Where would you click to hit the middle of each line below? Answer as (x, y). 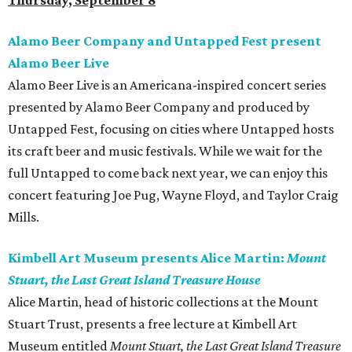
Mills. (24, 217)
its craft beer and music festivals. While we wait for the (165, 151)
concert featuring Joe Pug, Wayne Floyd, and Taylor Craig (173, 195)
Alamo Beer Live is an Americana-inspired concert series (167, 85)
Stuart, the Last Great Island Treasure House (134, 280)
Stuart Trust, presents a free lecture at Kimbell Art (152, 324)
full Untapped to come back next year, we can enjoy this (168, 173)
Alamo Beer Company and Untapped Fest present (165, 41)
